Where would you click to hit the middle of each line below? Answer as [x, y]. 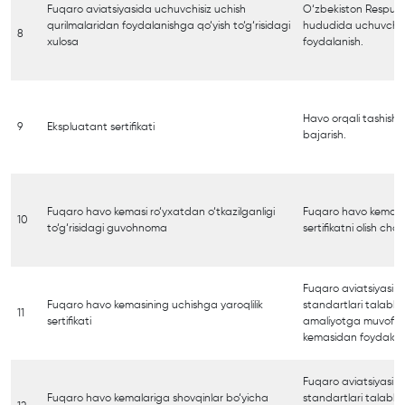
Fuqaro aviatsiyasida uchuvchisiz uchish [146, 9]
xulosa [63, 42]
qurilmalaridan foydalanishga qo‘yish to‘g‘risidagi [169, 26]
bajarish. [325, 135]
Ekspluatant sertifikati [101, 127]
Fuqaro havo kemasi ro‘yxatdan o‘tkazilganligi [161, 212]
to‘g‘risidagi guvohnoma [107, 228]
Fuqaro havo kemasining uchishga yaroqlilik [155, 305]
